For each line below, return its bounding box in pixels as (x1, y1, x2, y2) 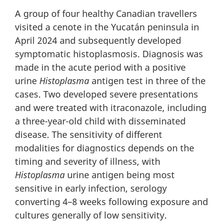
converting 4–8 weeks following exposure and (15, 195, 208, 208)
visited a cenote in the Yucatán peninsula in (15, 20, 199, 33)
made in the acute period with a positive (15, 61, 186, 73)
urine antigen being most (65, 168, 175, 181)
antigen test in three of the (92, 74, 206, 87)
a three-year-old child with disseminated (15, 114, 186, 127)
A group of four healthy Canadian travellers (15, 7, 197, 19)
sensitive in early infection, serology (15, 182, 167, 194)
